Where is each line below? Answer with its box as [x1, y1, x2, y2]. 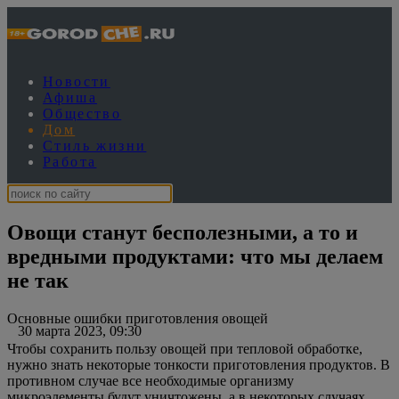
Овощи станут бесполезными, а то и [7, 220, 358, 244]
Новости [43, 74, 110, 89]
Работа [43, 154, 97, 169]
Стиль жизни [43, 138, 147, 153]
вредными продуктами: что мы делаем [7, 244, 383, 268]
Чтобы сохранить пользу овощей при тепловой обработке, [7, 340, 362, 356]
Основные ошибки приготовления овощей [7, 310, 268, 326]
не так [7, 268, 69, 292]
